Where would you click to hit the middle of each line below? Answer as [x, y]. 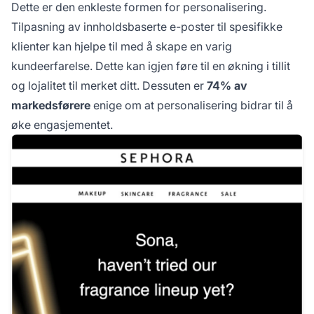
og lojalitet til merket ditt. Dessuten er [109, 85]
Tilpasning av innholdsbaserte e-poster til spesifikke [147, 26]
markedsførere [51, 105]
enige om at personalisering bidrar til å [192, 105]
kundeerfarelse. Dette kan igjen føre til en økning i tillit [151, 66]
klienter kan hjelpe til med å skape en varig [122, 46]
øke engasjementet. [62, 124]
